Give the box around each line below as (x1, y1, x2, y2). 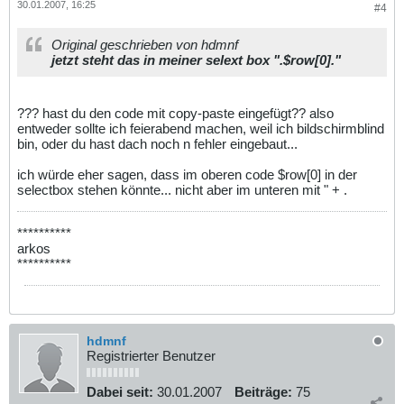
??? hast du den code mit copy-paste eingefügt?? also (17, 105, 334, 121)
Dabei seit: (87, 384, 153, 399)
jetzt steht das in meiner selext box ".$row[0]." (51, 51, 341, 68)
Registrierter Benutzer (87, 348, 216, 363)
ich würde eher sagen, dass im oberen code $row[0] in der (17, 166, 357, 182)
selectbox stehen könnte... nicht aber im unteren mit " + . (17, 181, 347, 197)
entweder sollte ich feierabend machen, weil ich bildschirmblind (17, 120, 384, 136)
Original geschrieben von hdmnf (51, 36, 238, 52)
